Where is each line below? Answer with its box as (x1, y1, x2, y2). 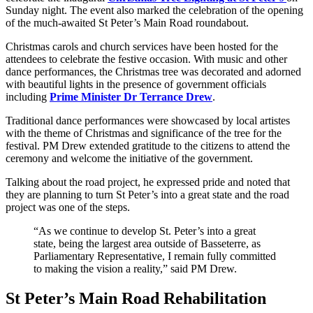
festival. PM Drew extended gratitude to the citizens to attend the (6, 139, 290, 152)
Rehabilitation (163, 289, 266, 307)
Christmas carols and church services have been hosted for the (6, 40, 278, 52)
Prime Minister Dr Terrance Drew (50, 90, 212, 103)
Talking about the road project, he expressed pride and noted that (6, 175, 290, 188)
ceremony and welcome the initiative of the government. (6, 152, 259, 164)
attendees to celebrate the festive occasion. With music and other (6, 52, 287, 65)
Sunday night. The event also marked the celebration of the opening (6, 3, 303, 16)
